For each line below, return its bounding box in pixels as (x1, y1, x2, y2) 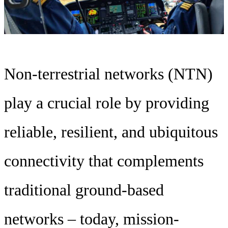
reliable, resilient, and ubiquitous (4, 123, 218, 141)
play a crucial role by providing (4, 94, 209, 112)
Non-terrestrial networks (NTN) (4, 65, 213, 83)
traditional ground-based (4, 181, 164, 199)
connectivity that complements (4, 152, 204, 170)
